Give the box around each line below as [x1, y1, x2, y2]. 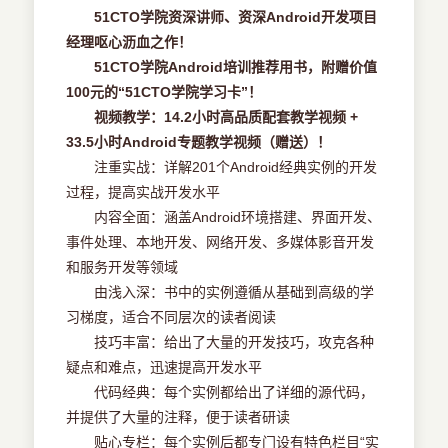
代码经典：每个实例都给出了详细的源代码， [66, 384, 375, 401]
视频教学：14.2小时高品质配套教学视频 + [66, 109, 359, 126]
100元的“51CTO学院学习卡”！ [66, 84, 263, 101]
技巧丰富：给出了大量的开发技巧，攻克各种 [66, 334, 375, 351]
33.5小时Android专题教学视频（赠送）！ [66, 134, 332, 151]
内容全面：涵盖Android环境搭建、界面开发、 [66, 209, 382, 226]
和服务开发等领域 [66, 259, 179, 276]
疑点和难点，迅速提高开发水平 [66, 359, 263, 376]
